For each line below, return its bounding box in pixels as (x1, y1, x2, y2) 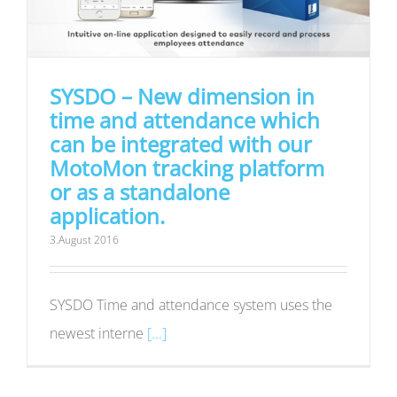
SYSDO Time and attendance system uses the (50, 294, 332, 315)
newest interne (50, 323, 147, 343)
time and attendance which (50, 105, 320, 135)
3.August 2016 (50, 231, 119, 247)
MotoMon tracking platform (50, 152, 324, 183)
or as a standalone (50, 176, 230, 206)
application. (50, 200, 165, 230)
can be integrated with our (50, 128, 312, 159)
